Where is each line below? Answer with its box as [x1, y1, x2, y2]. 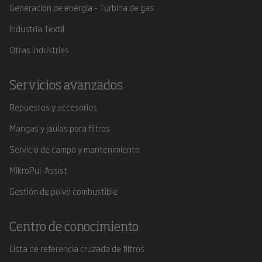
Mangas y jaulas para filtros [9, 122, 110, 134]
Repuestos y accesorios [9, 101, 97, 113]
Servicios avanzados [9, 80, 123, 92]
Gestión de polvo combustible [9, 185, 118, 197]
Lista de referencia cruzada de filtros [9, 242, 144, 254]
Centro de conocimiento [9, 221, 139, 234]
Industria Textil [9, 22, 64, 35]
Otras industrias [9, 43, 69, 56]
